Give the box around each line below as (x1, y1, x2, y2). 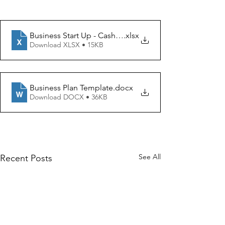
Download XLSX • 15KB (30, 40, 103, 50)
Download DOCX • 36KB (30, 92, 107, 102)
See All (139, 152, 161, 161)
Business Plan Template (30, 83, 113, 93)
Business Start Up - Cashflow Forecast (30, 31, 163, 41)
